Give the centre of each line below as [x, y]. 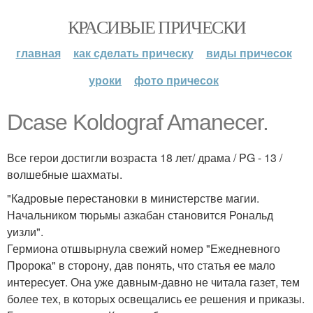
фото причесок [176, 80]
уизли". [25, 232]
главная [38, 53]
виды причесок [249, 53]
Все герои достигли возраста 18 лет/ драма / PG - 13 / [145, 158]
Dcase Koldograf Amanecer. [138, 122]
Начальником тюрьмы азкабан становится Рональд [140, 215]
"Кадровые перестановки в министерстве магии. [133, 198]
